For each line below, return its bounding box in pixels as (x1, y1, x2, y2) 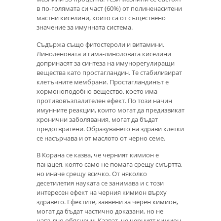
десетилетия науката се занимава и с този (37, 179, 164, 188)
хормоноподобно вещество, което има (37, 86, 157, 96)
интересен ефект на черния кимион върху (37, 188, 167, 197)
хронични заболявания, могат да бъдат (37, 114, 158, 124)
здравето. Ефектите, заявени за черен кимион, (37, 197, 178, 207)
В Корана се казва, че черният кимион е (37, 150, 159, 160)
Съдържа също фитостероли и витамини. (37, 39, 164, 49)
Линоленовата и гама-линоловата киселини (37, 49, 171, 58)
